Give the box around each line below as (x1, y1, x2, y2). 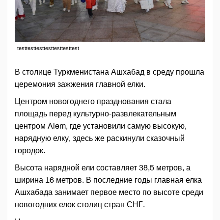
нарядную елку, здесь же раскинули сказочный (15, 134, 185, 143)
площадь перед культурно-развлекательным (15, 110, 176, 118)
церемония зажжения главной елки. (15, 80, 145, 89)
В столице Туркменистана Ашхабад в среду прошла (15, 68, 204, 77)
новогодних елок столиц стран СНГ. (15, 200, 145, 209)
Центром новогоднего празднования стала (15, 97, 171, 106)
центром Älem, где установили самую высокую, (15, 122, 187, 131)
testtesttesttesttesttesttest (17, 45, 79, 52)
